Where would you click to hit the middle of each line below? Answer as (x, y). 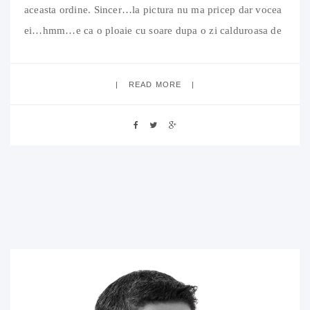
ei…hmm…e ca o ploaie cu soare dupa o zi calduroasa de (153, 30)
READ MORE (155, 84)
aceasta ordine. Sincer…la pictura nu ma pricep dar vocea (153, 9)
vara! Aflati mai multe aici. (84, 51)
